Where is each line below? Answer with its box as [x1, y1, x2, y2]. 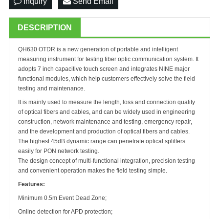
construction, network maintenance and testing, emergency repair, [18, 118, 192, 125]
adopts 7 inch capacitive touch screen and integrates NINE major [18, 66, 190, 72]
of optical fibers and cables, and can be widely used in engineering [18, 109, 195, 115]
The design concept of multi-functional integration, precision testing [18, 157, 195, 164]
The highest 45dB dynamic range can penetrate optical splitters [18, 138, 185, 145]
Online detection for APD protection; [18, 208, 112, 215]
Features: [18, 181, 45, 188]
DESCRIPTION [18, 23, 72, 32]
